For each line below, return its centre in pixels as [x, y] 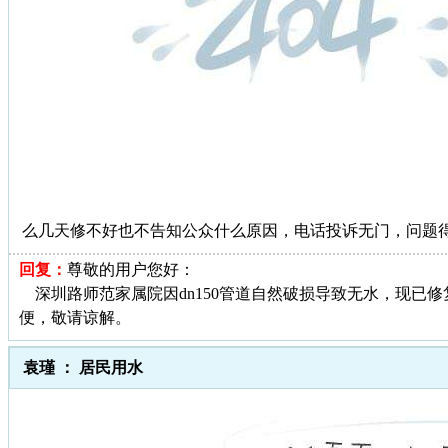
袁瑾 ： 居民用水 [83, 367]
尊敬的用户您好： [131, 269]
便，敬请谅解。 [75, 317]
